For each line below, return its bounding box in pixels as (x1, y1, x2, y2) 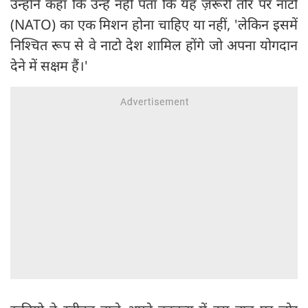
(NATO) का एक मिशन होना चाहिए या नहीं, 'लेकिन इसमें (10, 15, 298, 34)
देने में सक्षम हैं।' (10, 56, 88, 76)
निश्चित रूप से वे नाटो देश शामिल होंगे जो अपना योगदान (10, 36, 298, 55)
